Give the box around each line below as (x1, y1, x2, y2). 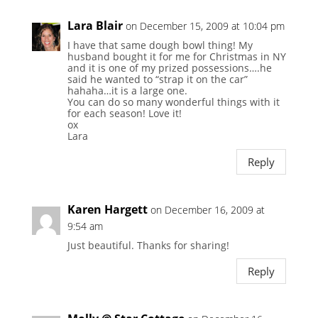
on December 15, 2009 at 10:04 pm (125, 19, 285, 33)
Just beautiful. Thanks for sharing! (67, 238, 229, 253)
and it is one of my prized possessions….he (67, 61, 272, 75)
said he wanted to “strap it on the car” (67, 72, 248, 87)
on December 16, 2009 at (150, 203, 265, 217)
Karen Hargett (67, 202, 148, 218)
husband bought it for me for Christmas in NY (67, 50, 286, 64)
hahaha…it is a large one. (67, 84, 187, 98)
